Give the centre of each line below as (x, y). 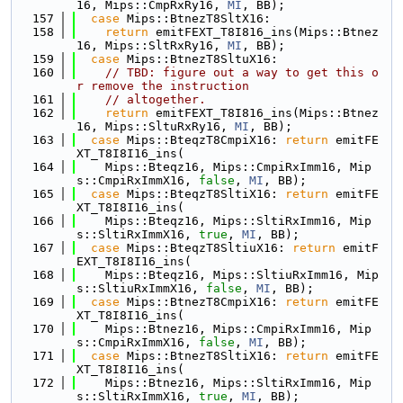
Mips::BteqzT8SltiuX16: (206, 248)
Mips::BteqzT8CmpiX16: (202, 140)
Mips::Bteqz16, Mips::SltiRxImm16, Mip (224, 221)
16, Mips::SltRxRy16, (152, 45)
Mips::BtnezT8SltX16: (195, 18)
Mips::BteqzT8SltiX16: (202, 194)
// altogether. (156, 99)
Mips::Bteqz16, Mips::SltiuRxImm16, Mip (228, 275)
